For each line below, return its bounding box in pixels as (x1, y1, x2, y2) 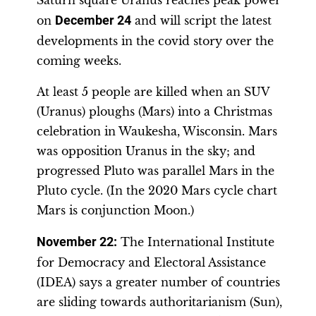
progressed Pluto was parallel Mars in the (37, 164, 274, 178)
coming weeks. (37, 54, 121, 68)
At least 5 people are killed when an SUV (37, 85, 269, 99)
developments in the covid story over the (37, 34, 274, 48)
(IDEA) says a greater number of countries (37, 275, 280, 289)
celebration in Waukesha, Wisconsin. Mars (37, 124, 277, 138)
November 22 (37, 235, 114, 249)
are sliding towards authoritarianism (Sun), (37, 295, 282, 309)
